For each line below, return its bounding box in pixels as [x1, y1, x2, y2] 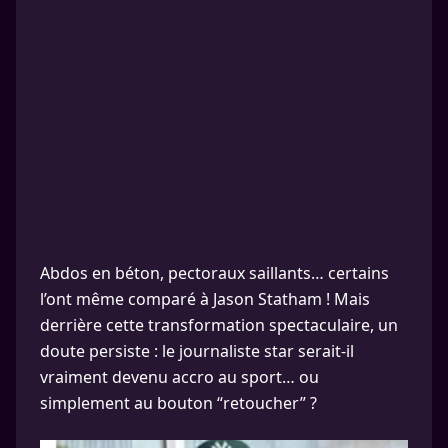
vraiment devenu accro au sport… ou [40, 365, 319, 388]
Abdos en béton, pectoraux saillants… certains [40, 261, 389, 284]
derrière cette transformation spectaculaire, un [40, 313, 398, 336]
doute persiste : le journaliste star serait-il [40, 339, 354, 362]
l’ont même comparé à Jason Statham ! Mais [40, 287, 370, 310]
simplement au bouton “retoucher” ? [40, 391, 317, 414]
